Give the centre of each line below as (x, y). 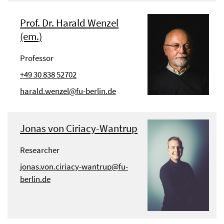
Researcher (40, 150)
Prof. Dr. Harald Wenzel (69, 22)
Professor (37, 58)
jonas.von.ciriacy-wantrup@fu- (74, 166)
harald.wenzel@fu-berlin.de (68, 91)
